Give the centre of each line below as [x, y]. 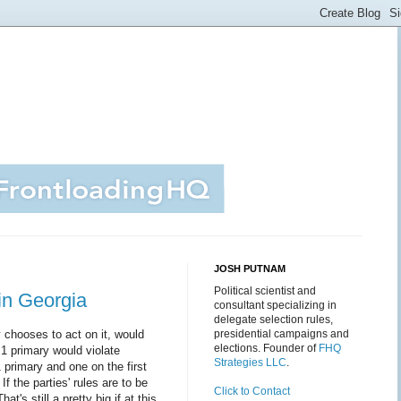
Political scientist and [265, 291]
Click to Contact [252, 391]
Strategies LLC [250, 363]
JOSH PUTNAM [250, 269]
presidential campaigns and [282, 334]
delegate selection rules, [273, 320]
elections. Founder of [266, 348]
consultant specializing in [275, 305]
